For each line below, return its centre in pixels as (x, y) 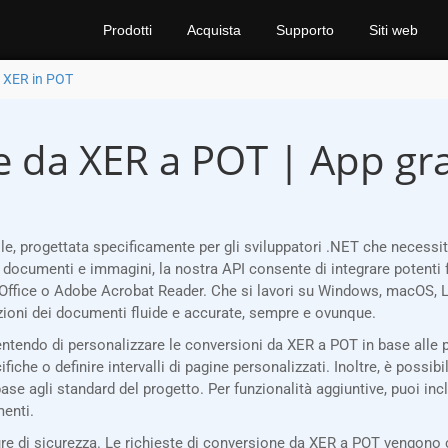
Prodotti (127, 30)
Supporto (304, 30)
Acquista (213, 30)
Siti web (393, 30)
